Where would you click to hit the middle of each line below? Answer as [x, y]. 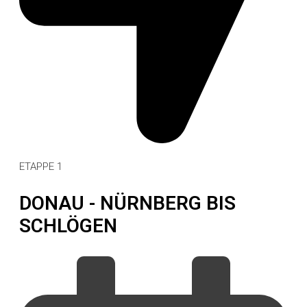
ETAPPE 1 [41, 166]
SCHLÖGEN [68, 225]
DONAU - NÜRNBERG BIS [127, 203]
